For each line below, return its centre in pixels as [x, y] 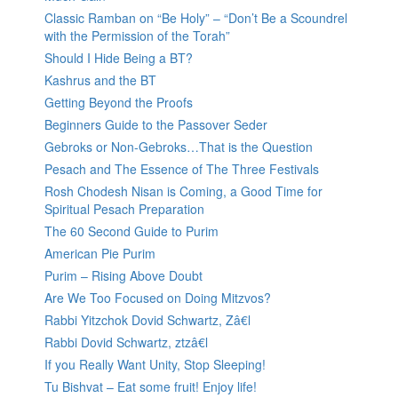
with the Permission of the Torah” [137, 36]
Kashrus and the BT [100, 80]
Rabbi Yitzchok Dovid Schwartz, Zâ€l [147, 320]
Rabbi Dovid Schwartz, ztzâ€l [126, 342]
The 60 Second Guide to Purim [131, 231]
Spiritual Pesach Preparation [124, 209]
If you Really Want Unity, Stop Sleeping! [155, 365]
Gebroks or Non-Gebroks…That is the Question [179, 147]
